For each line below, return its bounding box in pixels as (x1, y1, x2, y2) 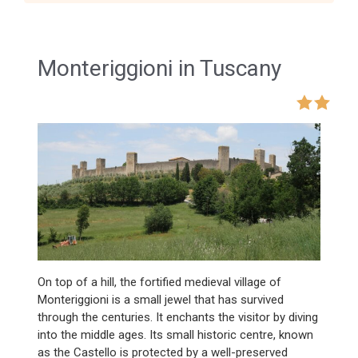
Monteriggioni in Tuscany (38, 55, 281, 82)
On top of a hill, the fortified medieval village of (38, 274, 281, 289)
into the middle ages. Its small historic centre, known (38, 327, 313, 342)
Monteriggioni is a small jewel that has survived (38, 292, 284, 307)
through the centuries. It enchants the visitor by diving (38, 309, 318, 324)
